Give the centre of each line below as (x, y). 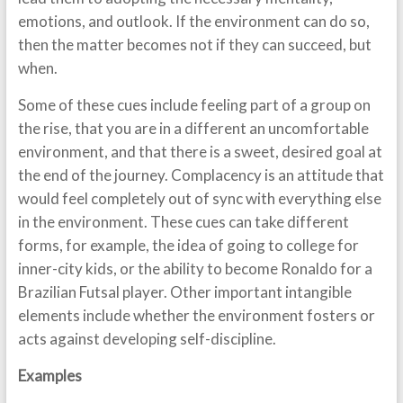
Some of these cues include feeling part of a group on (194, 105)
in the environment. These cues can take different (183, 222)
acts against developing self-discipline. (147, 339)
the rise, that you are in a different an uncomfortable (193, 128)
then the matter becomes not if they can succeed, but (194, 45)
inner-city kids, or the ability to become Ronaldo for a (195, 269)
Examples (49, 376)
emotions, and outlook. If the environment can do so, (193, 21)
